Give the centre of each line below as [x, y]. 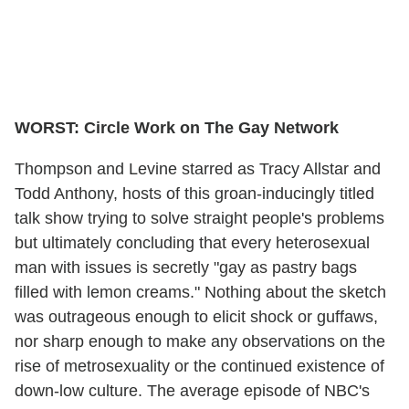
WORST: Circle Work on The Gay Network [177, 127]
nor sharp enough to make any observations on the [200, 341]
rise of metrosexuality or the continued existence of [199, 366]
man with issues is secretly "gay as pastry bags [186, 267]
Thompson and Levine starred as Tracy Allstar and [198, 168]
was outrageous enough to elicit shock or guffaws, [196, 316]
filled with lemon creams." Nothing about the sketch [200, 292]
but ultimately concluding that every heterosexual [192, 242]
